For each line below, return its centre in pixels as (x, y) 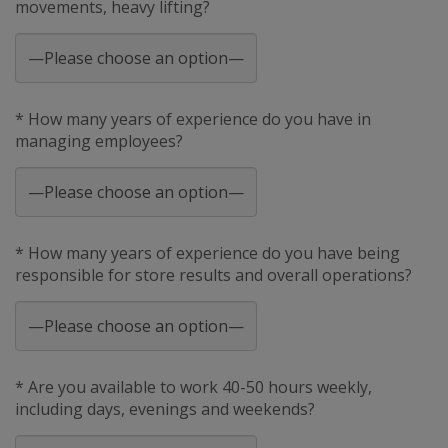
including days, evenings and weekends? (165, 408)
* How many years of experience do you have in (193, 118)
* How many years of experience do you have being (207, 252)
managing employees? (99, 140)
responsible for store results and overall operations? (213, 274)
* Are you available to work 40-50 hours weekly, (193, 386)
